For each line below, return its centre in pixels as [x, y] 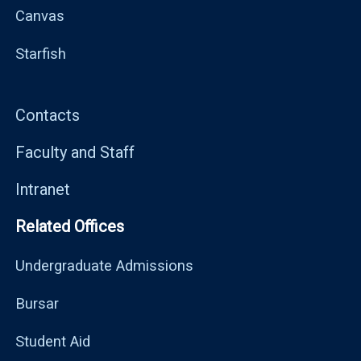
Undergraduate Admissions [104, 265]
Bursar [37, 303]
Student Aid [53, 341]
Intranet [43, 189]
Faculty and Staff [75, 152]
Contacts [48, 115]
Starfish [41, 53]
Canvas [40, 15]
